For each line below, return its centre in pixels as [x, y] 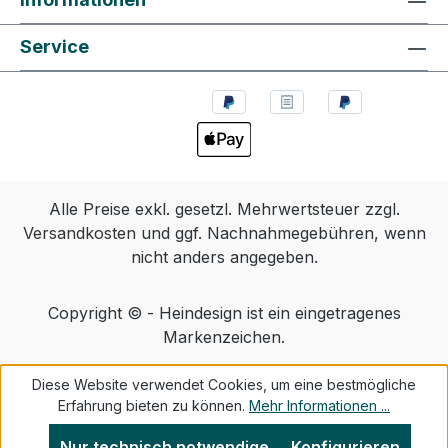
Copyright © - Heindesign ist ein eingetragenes [224, 313]
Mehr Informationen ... [319, 405]
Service [54, 47]
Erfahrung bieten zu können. [153, 405]
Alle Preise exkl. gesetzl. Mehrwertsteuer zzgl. [224, 209]
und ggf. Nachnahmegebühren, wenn [280, 233]
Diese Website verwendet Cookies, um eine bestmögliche [224, 384]
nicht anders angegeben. [224, 257]
